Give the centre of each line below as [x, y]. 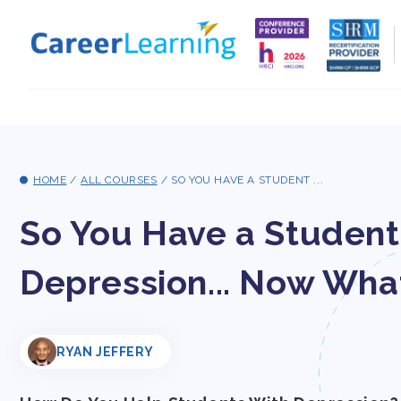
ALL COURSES [119, 180]
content [54, 28]
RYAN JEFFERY [105, 352]
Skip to [51, 12]
